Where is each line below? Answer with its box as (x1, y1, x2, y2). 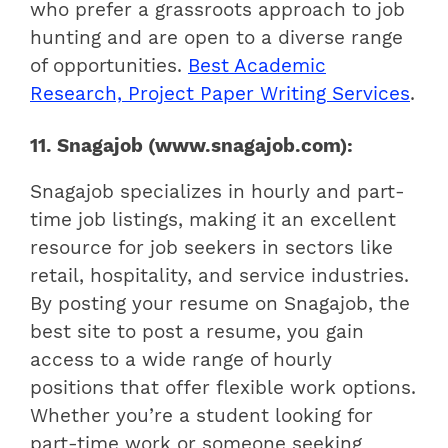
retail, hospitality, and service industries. (30, 265, 409, 288)
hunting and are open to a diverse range (30, 26, 403, 49)
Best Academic (188, 54, 326, 77)
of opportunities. (30, 54, 188, 77)
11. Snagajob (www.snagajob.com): (30, 134, 353, 157)
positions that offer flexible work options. (30, 377, 416, 400)
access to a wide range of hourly (30, 349, 332, 372)
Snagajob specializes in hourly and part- (30, 181, 405, 204)
